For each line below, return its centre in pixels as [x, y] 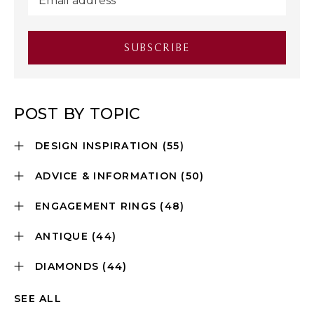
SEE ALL [38, 299]
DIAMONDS [69, 266]
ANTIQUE [63, 236]
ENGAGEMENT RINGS [98, 206]
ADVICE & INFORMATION [108, 176]
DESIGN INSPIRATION [99, 146]
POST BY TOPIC [78, 114]
